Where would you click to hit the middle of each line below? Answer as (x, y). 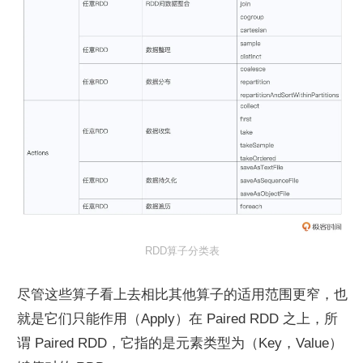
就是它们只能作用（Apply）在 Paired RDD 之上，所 (177, 318)
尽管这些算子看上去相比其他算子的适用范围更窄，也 (182, 294)
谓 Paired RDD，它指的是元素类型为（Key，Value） (180, 343)
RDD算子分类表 (182, 250)
